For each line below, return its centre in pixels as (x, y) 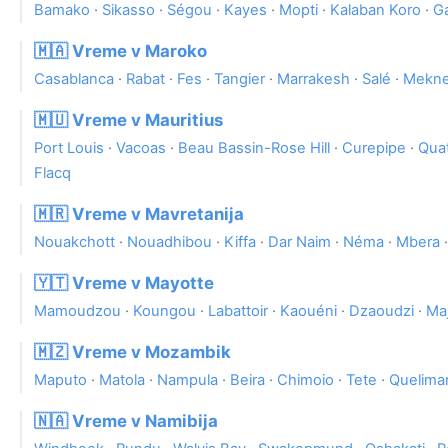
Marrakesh (313, 79)
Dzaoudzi (381, 311)
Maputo (60, 380)
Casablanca (74, 79)
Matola (122, 380)
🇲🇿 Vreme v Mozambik (132, 352)
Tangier (239, 79)
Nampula (187, 380)
